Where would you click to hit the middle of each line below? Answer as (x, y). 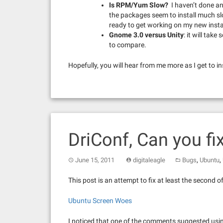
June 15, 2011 (95, 160)
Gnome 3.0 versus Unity (146, 35)
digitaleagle (149, 160)
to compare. (128, 45)
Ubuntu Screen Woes (100, 200)
